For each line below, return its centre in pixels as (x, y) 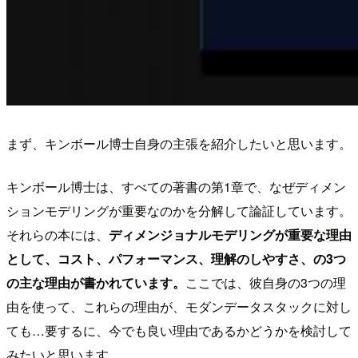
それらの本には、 (58, 235)
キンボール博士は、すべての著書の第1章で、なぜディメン (176, 187)
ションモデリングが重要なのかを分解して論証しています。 (179, 211)
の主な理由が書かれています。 (96, 283)
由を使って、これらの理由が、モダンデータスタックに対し (179, 307)
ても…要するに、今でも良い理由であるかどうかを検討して (179, 331)
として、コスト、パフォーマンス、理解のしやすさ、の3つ (176, 259)
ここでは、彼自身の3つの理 (266, 283)
